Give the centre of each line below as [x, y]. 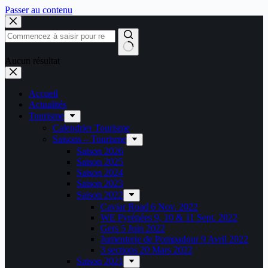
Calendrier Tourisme [91, 128]
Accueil [43, 94]
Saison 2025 [100, 162]
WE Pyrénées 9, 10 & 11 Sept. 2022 [169, 217]
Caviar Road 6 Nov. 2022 [149, 207]
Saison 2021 [100, 261]
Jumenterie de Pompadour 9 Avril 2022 [174, 239]
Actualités [48, 104]
